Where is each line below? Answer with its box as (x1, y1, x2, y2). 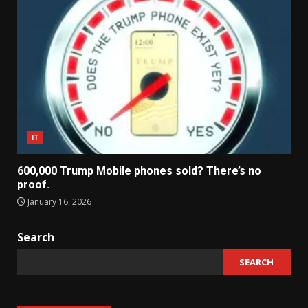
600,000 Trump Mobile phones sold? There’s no (17, 164, 261, 178)
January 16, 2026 (25, 196, 91, 208)
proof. (17, 178, 49, 192)
